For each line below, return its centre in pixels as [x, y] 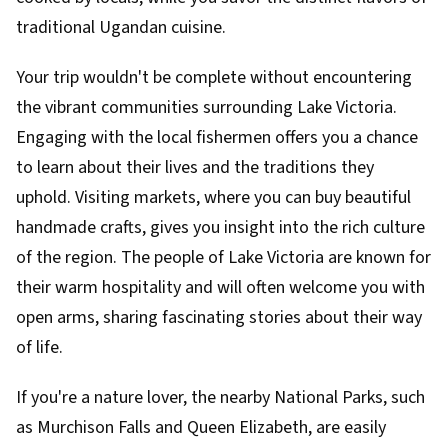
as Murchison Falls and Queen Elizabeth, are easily [201, 427]
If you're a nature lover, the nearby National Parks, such [220, 397]
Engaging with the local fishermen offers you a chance [217, 137]
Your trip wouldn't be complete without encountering [214, 77]
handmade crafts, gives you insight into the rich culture [220, 227]
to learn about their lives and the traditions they [195, 167]
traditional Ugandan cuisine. [121, 27]
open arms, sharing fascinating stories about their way [219, 317]
